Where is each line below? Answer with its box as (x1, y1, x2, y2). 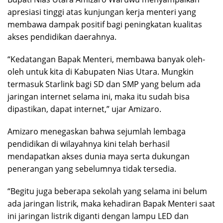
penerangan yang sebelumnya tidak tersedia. (7, 163, 176, 174)
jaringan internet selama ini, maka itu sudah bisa (7, 91, 190, 102)
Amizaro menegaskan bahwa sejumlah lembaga (7, 125, 186, 137)
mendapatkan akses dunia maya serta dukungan (7, 150, 190, 162)
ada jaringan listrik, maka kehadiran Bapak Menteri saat (7, 198, 215, 209)
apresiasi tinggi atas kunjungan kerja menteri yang (7, 6, 196, 17)
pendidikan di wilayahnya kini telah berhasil (7, 138, 170, 149)
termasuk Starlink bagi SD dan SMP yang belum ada (7, 78, 201, 90)
